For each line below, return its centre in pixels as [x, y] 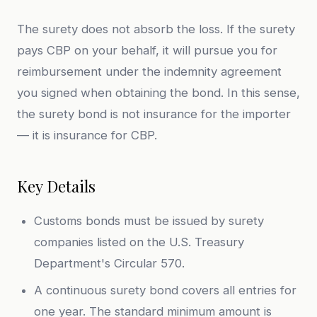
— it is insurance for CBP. [87, 135]
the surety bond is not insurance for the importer [154, 114]
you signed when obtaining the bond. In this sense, [158, 93]
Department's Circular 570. [109, 263]
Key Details [56, 186]
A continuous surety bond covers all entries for [165, 290]
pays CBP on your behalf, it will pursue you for [147, 50]
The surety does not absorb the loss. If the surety [156, 29]
